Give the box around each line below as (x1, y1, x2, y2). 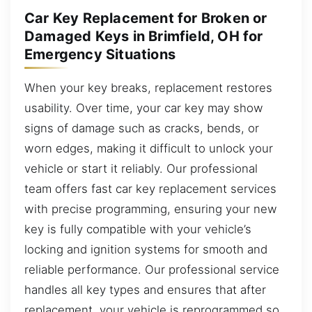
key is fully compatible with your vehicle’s (24, 221, 251, 236)
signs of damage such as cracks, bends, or (24, 120, 259, 135)
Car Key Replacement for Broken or (24, 9, 267, 26)
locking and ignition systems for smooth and (24, 242, 267, 256)
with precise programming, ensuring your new (24, 201, 277, 216)
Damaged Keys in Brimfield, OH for (24, 27, 263, 45)
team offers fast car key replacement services (24, 181, 276, 196)
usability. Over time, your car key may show (24, 100, 263, 115)
